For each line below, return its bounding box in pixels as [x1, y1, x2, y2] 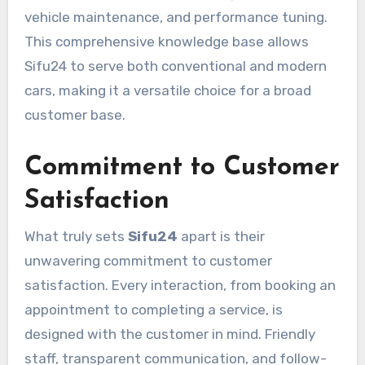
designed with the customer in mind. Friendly [24, 325, 315, 342]
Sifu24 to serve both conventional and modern [24, 58, 327, 75]
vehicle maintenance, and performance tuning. [24, 9, 328, 26]
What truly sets [24, 227, 128, 244]
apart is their [177, 227, 265, 244]
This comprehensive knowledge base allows [24, 33, 309, 51]
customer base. [24, 107, 125, 124]
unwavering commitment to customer [24, 252, 272, 269]
